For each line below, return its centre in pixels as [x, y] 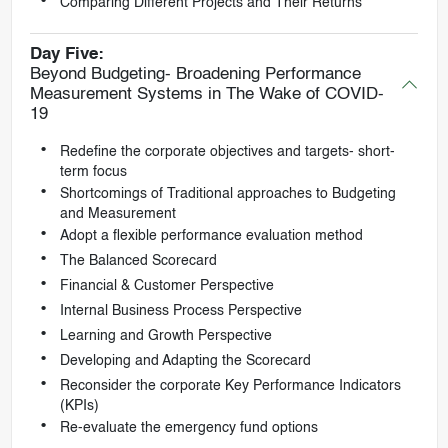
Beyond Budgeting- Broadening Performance [195, 75]
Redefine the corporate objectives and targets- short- [227, 152]
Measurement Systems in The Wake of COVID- [206, 95]
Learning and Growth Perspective [165, 336]
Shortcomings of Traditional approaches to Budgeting [227, 194]
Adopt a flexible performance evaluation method [211, 236]
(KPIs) [79, 406]
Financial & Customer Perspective [166, 286]
